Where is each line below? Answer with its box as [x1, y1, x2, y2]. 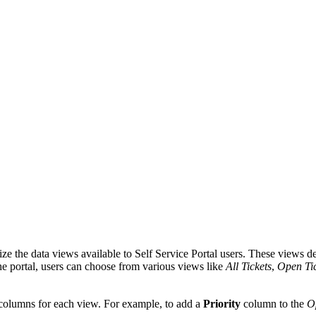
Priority [203, 297, 241, 310]
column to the [241, 297, 307, 310]
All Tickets [226, 260, 272, 272]
